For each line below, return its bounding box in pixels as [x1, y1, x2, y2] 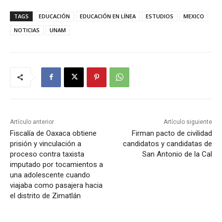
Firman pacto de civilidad [131, 128, 212, 138]
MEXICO [183, 12, 204, 20]
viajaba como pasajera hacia [10, 180, 103, 190]
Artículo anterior [10, 118, 54, 125]
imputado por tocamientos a [10, 160, 103, 169]
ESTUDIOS [146, 12, 173, 20]
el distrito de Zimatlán [10, 191, 81, 200]
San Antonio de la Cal [142, 149, 212, 159]
